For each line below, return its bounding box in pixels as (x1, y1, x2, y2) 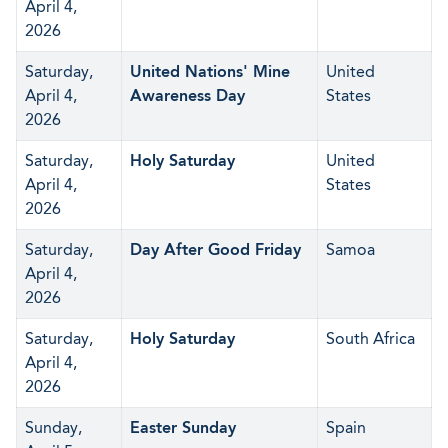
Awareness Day (130, 86, 245, 105)
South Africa (326, 329, 415, 348)
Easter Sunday (130, 418, 236, 437)
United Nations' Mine (130, 62, 290, 81)
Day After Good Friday (130, 240, 301, 259)
